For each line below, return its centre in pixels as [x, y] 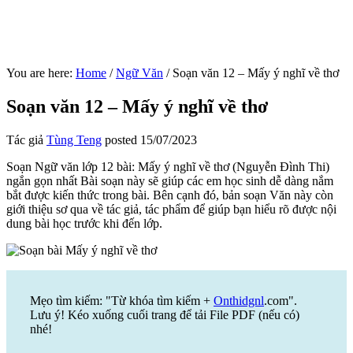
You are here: [41, 73]
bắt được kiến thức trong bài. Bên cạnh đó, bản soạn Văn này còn [170, 195]
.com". [281, 300]
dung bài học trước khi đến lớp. [84, 223]
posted [121, 139]
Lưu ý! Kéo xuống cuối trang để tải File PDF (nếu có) [165, 314]
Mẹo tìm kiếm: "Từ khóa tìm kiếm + [122, 300]
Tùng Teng [74, 139]
